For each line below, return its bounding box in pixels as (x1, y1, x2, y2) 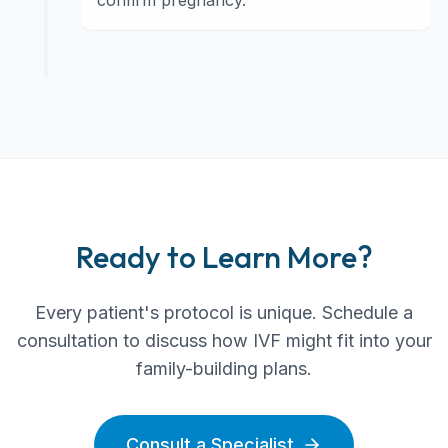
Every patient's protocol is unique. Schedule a (35, 302, 413, 323)
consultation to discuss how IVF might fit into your (16, 330, 432, 351)
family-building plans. (136, 358, 312, 379)
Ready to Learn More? (75, 238, 373, 276)
